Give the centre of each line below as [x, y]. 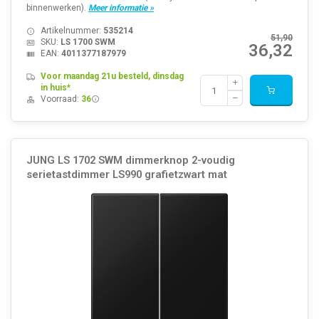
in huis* [55, 88]
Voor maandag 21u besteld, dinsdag [112, 77]
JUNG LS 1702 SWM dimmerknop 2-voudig [130, 161]
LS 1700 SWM [88, 42]
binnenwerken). [57, 8]
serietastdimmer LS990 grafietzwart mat [126, 175]
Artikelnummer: [72, 31]
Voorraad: [61, 99]
